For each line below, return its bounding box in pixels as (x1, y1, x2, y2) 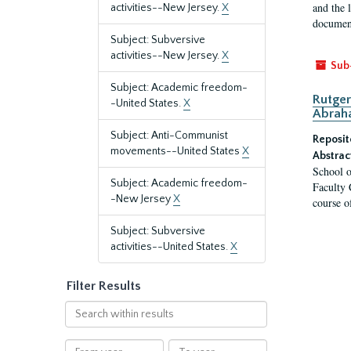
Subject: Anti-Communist (110, 129, 228, 142)
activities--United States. (110, 241, 230, 253)
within (63, 317, 96, 330)
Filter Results (67, 279, 141, 293)
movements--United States (110, 145, 242, 157)
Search (63, 302, 99, 314)
